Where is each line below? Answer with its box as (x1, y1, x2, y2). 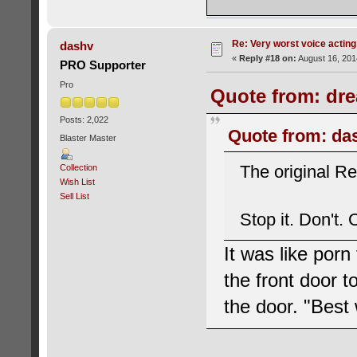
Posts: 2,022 (59, 114, 108, 124)
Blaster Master (59, 132, 116, 143)
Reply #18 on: (238, 53, 296, 64)
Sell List (59, 191, 89, 202)
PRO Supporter (60, 58, 147, 73)
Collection (59, 163, 97, 173)
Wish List (59, 177, 95, 187)
